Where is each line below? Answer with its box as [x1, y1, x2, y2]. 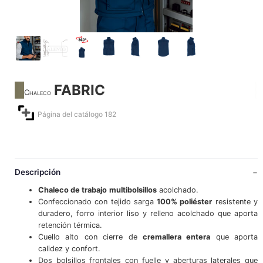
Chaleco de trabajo [38, 186, 107, 195]
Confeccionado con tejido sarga [38, 197, 157, 207]
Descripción [14, 167, 60, 177]
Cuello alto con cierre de [38, 232, 143, 242]
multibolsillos [109, 186, 157, 195]
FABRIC [53, 82, 105, 99]
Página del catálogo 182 [37, 109, 116, 119]
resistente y [212, 197, 258, 207]
